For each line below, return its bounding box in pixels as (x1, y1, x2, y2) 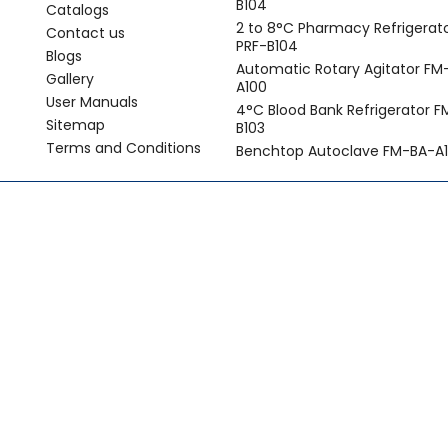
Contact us (46, 22, 125, 43)
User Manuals (46, 91, 138, 112)
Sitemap (46, 114, 105, 135)
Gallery (46, 68, 94, 89)
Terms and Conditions (46, 137, 201, 158)
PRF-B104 (236, 35, 298, 56)
